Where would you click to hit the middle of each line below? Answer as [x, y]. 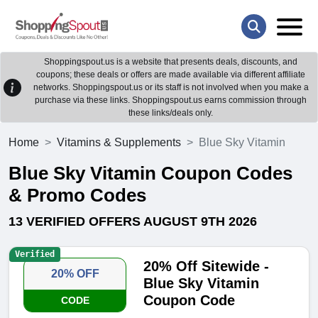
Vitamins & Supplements [119, 143]
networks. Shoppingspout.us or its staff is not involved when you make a [171, 88]
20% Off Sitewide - [207, 267]
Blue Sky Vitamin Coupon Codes [150, 174]
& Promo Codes [77, 196]
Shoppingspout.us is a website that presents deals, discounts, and [171, 62]
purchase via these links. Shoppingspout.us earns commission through [171, 100]
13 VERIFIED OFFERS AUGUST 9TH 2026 [133, 222]
